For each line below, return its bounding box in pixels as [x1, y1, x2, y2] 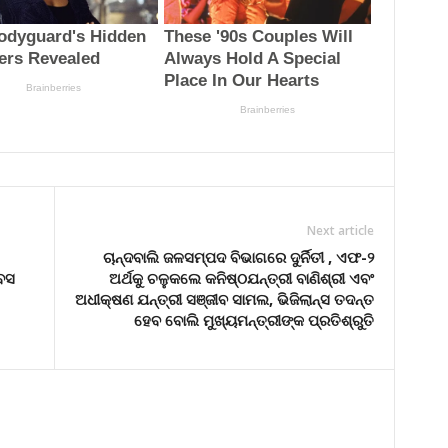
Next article [306, 221, 374, 239]
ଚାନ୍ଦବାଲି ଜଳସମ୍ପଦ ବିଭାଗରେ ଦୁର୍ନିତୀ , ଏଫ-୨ [102, 246, 374, 267]
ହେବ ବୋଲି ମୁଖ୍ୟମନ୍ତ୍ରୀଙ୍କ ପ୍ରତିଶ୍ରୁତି [133, 309, 374, 330]
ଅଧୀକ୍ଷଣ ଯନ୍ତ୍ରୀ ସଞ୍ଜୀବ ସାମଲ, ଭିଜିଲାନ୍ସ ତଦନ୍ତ [74, 288, 374, 309]
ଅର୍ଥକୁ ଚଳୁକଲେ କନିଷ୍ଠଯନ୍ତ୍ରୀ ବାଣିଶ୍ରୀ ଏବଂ [108, 267, 374, 288]
